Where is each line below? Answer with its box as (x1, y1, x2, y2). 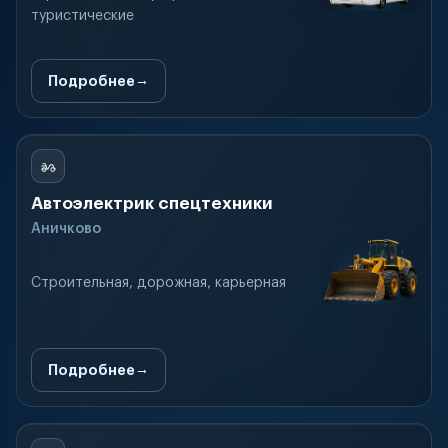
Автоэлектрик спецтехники (31, 195, 273, 212)
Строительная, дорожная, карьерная (31, 276, 286, 290)
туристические (31, 9, 134, 23)
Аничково (31, 222, 101, 236)
